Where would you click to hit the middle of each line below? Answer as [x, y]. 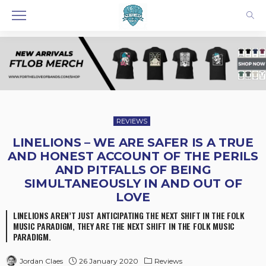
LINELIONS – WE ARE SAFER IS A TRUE [133, 142]
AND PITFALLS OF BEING [133, 170]
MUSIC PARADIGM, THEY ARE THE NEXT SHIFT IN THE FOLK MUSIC [124, 226]
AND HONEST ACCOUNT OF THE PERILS [133, 156]
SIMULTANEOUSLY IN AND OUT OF [133, 183]
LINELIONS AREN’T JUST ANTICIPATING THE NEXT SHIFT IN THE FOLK [129, 215]
